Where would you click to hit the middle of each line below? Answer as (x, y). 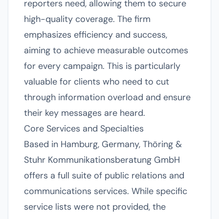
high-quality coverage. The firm (87, 19)
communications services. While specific (106, 191)
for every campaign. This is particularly (102, 66)
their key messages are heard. (85, 113)
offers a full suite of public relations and (104, 175)
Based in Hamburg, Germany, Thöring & (103, 144)
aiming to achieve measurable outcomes (106, 50)
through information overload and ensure (107, 97)
